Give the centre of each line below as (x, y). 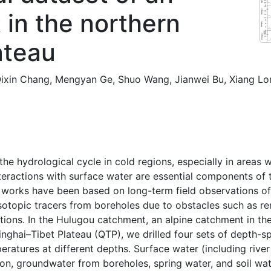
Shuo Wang (144, 79)
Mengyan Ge (84, 79)
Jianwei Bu (199, 79)
